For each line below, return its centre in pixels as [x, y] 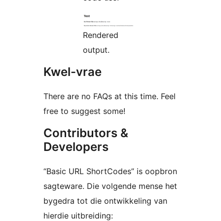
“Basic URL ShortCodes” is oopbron [110, 171]
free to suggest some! [84, 111]
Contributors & [86, 133]
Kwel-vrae [73, 72]
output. [96, 50]
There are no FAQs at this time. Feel [110, 96]
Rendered [101, 35]
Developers [76, 147]
